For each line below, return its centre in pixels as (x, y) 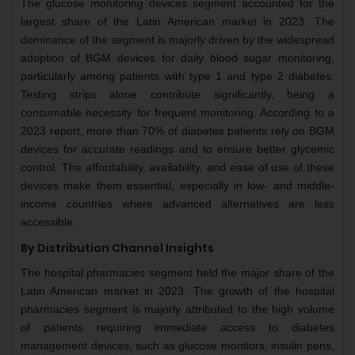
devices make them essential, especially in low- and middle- (177, 186)
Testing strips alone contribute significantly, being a (177, 95)
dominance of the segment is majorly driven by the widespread (177, 40)
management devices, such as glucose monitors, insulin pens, (177, 346)
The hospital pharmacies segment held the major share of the (177, 273)
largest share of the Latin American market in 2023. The (177, 22)
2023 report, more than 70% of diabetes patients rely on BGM (177, 131)
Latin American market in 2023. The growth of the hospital (177, 291)
